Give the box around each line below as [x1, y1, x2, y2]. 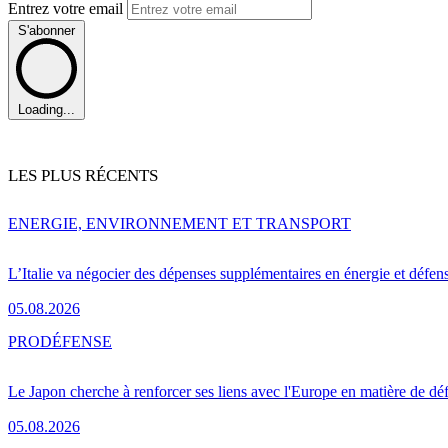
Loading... [18, 102, 75, 118]
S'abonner [18, 22, 75, 38]
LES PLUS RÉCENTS [8, 166, 158, 186]
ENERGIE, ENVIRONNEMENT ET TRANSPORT [8, 215, 351, 233]
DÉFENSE [40, 333, 112, 351]
